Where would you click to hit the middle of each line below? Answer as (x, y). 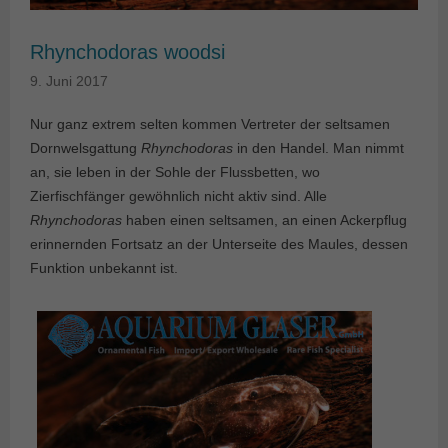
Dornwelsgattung (85, 148)
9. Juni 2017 (69, 81)
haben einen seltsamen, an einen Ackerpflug (264, 220)
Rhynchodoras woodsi (127, 52)
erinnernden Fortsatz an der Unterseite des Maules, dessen (219, 244)
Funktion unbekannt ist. (104, 268)
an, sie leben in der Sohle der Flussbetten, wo (175, 172)
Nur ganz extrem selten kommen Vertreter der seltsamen (210, 124)
